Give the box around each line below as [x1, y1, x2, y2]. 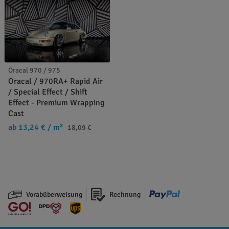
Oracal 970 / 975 [8, 65, 60, 75]
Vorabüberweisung [26, 190, 83, 199]
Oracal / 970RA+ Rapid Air [8, 76, 103, 86]
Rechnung [109, 190, 141, 199]
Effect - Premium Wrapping [8, 97, 104, 108]
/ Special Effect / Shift [8, 86, 87, 97]
